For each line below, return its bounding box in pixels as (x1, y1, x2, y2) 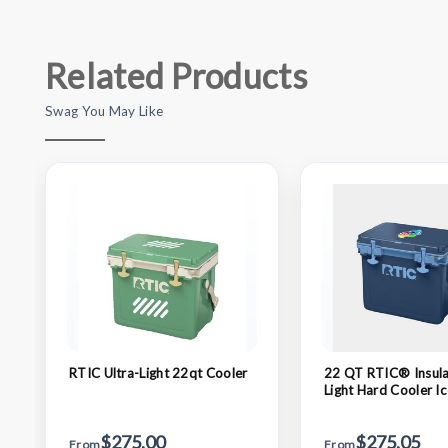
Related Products (45, 54, 307, 96)
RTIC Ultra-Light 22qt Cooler (69, 364, 248, 381)
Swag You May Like (45, 102, 164, 119)
